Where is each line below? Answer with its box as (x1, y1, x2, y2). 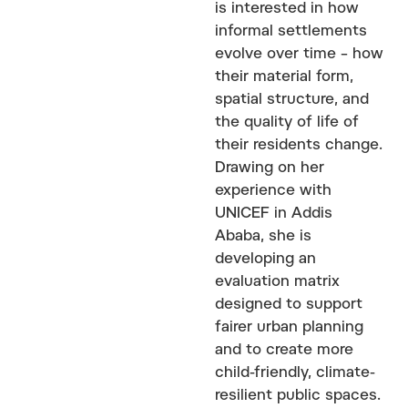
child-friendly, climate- (215, 365, 375, 381)
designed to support (215, 297, 362, 312)
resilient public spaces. (215, 388, 381, 403)
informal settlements (215, 24, 367, 39)
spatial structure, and (215, 92, 369, 107)
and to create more (215, 342, 353, 358)
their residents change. (215, 138, 382, 153)
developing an (215, 251, 316, 267)
